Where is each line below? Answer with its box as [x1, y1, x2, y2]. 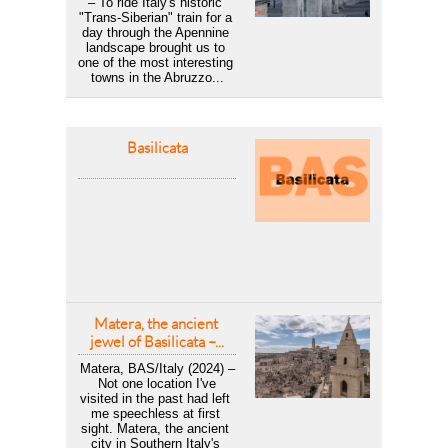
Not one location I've [94, 376, 216, 391]
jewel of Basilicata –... [90, 332, 224, 351]
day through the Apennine [81, 25, 229, 40]
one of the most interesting [78, 55, 233, 70]
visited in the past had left [80, 391, 230, 406]
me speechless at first [90, 406, 220, 421]
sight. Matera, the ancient [81, 421, 229, 436]
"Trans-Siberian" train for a [78, 10, 232, 25]
